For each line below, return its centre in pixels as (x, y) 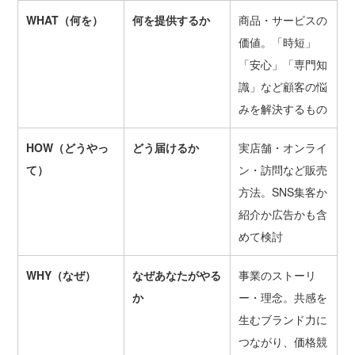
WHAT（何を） (64, 20)
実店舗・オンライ (282, 148)
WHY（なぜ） (61, 275)
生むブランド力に (282, 320)
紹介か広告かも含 (282, 214)
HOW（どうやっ (67, 148)
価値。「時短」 (277, 42)
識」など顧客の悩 (282, 87)
